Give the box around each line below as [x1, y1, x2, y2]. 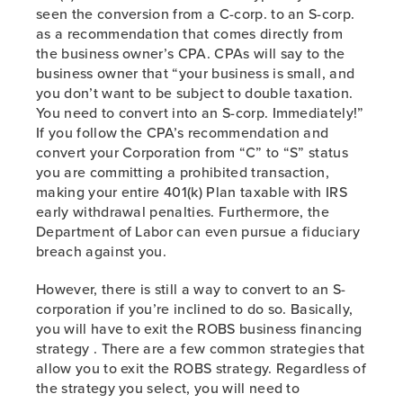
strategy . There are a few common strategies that [36, 338, 365, 358]
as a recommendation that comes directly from [36, 23, 344, 43]
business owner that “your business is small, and [36, 63, 355, 83]
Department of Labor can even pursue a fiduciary [36, 221, 361, 241]
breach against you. [36, 241, 167, 261]
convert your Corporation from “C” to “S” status [36, 142, 349, 162]
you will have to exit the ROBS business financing [36, 318, 363, 338]
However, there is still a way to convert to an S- [36, 279, 346, 299]
